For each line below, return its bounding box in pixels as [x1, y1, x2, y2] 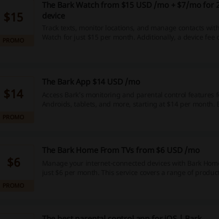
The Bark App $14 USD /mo [42, 76, 140, 87]
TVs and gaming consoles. [42, 176, 124, 186]
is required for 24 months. [42, 42, 124, 51]
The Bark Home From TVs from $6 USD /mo [42, 145, 200, 155]
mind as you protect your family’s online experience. [42, 108, 205, 118]
